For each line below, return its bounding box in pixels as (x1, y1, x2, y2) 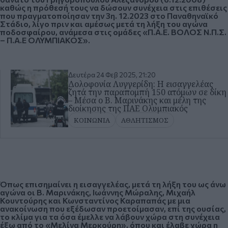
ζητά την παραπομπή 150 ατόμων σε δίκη (68, 87, 226, 98)
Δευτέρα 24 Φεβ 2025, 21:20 (68, 71, 156, 79)
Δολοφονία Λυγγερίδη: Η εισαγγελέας (68, 78, 213, 90)
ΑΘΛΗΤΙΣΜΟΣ (121, 116, 168, 125)
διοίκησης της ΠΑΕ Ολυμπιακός (68, 103, 188, 115)
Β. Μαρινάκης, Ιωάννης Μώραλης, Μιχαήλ (37, 187, 195, 197)
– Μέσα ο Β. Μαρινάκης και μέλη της (68, 95, 206, 106)
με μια (166, 195, 190, 206)
